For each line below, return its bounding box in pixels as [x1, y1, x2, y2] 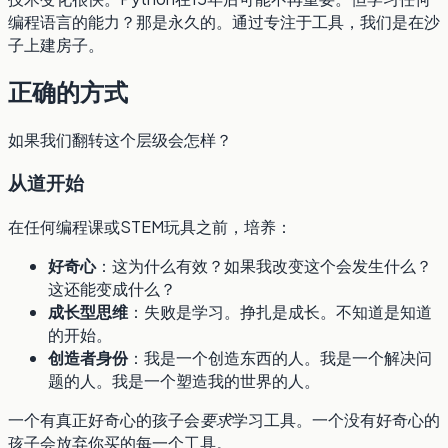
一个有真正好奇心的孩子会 [8, 408, 200, 430]
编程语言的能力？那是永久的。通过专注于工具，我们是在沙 [8, 10, 440, 32]
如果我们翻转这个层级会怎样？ [8, 129, 232, 151]
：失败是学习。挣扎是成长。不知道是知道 [128, 300, 432, 322]
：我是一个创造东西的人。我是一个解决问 [128, 346, 432, 368]
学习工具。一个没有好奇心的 [232, 408, 440, 430]
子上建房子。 [8, 33, 104, 55]
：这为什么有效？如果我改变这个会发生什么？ [96, 254, 432, 276]
